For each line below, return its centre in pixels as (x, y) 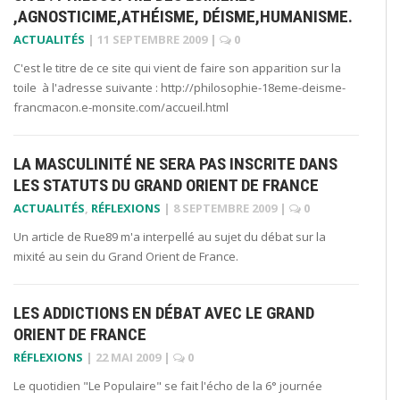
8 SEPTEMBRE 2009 (225, 208)
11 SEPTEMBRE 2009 (152, 39)
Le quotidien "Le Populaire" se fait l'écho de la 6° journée (168, 385)
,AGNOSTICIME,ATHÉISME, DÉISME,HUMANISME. (183, 16)
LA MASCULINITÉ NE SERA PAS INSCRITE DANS (175, 163)
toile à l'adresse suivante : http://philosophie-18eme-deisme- (179, 87)
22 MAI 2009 (128, 357)
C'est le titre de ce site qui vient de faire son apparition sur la (177, 67)
